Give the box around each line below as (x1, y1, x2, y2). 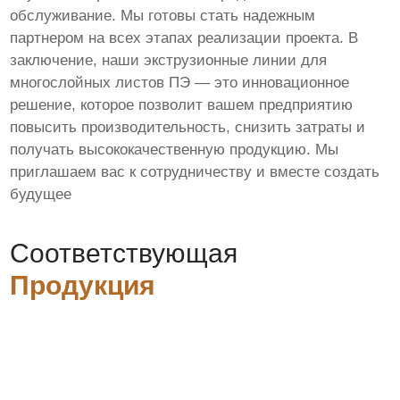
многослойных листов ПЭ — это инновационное (10, 74, 350, 92)
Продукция (10, 271, 156, 301)
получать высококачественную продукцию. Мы (10, 141, 339, 159)
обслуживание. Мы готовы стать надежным (10, 7, 316, 25)
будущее (10, 186, 72, 204)
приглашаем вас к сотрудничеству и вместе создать (10, 163, 380, 181)
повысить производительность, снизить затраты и (10, 119, 366, 137)
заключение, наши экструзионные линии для (10, 52, 328, 70)
